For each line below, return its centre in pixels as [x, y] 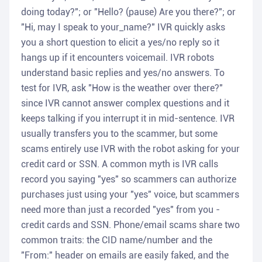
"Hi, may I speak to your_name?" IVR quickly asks [123, 27]
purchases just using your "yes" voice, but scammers [130, 195]
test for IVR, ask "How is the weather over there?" [122, 88]
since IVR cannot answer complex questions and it [125, 104]
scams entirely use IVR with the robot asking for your [130, 149]
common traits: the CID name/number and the [117, 240]
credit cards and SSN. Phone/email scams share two [130, 225]
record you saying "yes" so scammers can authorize [129, 180]
